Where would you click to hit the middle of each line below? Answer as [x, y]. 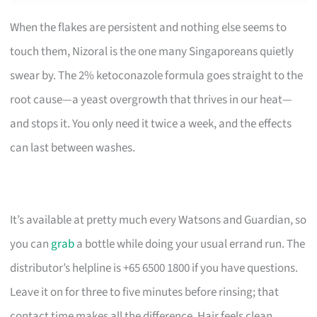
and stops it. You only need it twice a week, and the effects [151, 123]
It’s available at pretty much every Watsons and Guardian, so [158, 220]
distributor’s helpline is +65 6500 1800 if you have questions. [154, 268]
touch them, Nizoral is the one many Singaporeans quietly [152, 51]
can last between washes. [73, 148]
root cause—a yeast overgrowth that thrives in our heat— [151, 99]
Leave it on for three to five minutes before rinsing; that [145, 292]
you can [31, 244]
